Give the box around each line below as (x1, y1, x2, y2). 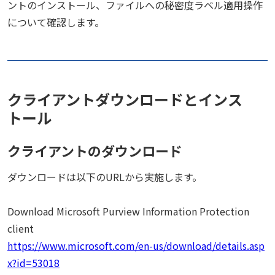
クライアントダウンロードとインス (7, 88, 242, 110)
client (7, 221, 34, 236)
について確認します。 (7, 15, 104, 29)
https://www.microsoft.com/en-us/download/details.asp (7, 238, 265, 253)
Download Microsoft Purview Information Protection (7, 204, 249, 219)
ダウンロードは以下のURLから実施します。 (7, 169, 202, 184)
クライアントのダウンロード (7, 141, 182, 160)
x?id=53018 (7, 255, 60, 270)
